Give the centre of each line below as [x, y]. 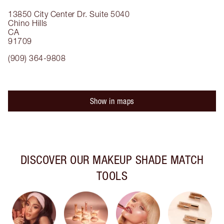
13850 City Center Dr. [48, 14]
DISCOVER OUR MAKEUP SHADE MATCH [112, 159]
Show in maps [112, 101]
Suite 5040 [109, 14]
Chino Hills [28, 23]
